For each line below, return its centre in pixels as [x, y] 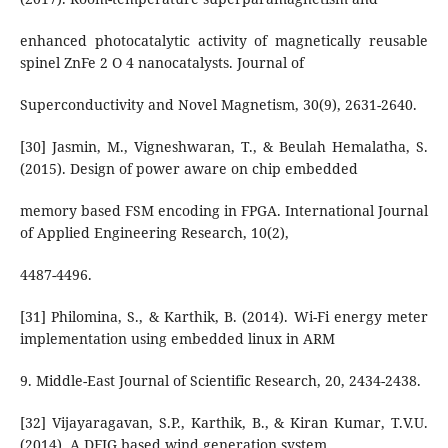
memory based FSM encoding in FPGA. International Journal [224, 211]
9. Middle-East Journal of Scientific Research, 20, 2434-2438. [220, 381]
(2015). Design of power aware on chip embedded [188, 169]
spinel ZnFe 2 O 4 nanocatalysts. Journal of [161, 63]
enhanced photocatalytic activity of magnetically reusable [224, 41]
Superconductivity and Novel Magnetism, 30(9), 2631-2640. [218, 105]
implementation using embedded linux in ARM [177, 339]
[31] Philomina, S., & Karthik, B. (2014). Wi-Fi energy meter [224, 317]
